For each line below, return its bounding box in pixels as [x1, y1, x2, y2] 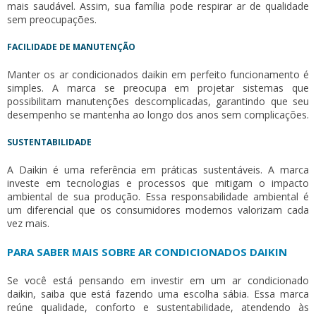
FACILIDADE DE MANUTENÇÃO [7, 41, 135, 54]
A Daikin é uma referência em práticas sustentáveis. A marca [7, 163, 309, 177]
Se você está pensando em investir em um [7, 274, 233, 288]
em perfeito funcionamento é [168, 68, 309, 82]
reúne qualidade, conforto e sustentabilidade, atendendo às [7, 300, 309, 315]
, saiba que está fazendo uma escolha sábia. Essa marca [33, 287, 309, 301]
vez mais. [7, 217, 49, 231]
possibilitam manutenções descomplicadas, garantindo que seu [7, 95, 309, 109]
